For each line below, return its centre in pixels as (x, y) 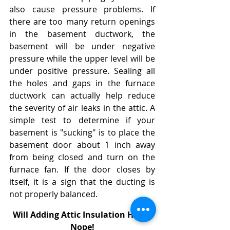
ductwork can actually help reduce (82, 96)
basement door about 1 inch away (82, 145)
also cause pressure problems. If (82, 9)
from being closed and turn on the (82, 157)
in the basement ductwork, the (82, 34)
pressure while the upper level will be (82, 59)
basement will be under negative (82, 46)
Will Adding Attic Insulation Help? (82, 215)
